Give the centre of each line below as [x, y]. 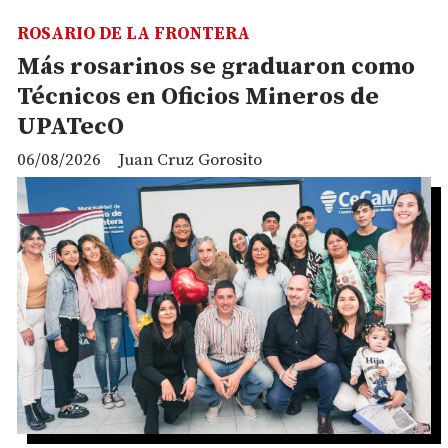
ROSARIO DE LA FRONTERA [133, 34]
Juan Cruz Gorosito [190, 159]
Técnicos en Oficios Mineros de [198, 96]
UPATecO [70, 126]
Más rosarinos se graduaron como [216, 66]
